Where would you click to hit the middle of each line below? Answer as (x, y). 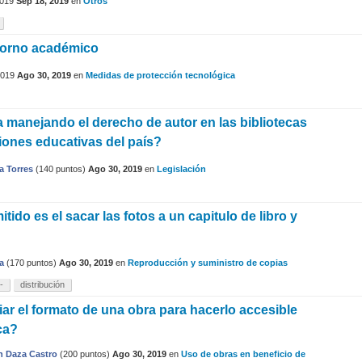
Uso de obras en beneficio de (243, 354)
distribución (42, 284)
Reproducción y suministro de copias (208, 263)
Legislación (181, 169)
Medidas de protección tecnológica (160, 76)
